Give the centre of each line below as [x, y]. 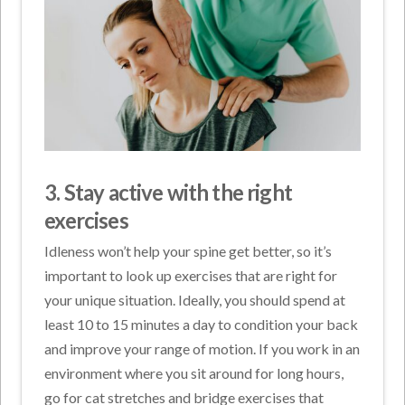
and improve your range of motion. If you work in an [202, 349]
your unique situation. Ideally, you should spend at [195, 300]
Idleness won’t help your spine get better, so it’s [188, 251]
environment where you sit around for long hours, [194, 373]
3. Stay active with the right [168, 193]
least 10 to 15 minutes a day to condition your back [202, 325]
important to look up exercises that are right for [191, 276]
